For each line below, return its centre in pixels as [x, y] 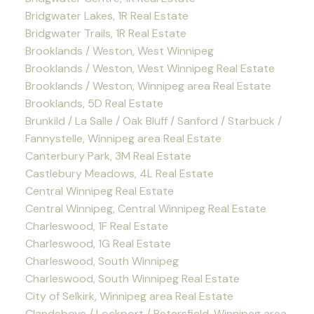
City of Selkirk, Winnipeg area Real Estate [129, 296]
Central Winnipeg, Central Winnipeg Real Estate [145, 209]
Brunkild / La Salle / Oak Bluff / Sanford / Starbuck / [153, 121]
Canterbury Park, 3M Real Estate [108, 156]
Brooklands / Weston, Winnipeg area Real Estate [148, 86]
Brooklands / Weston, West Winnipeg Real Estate [150, 69]
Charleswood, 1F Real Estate [96, 226]
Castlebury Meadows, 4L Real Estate [119, 174]
